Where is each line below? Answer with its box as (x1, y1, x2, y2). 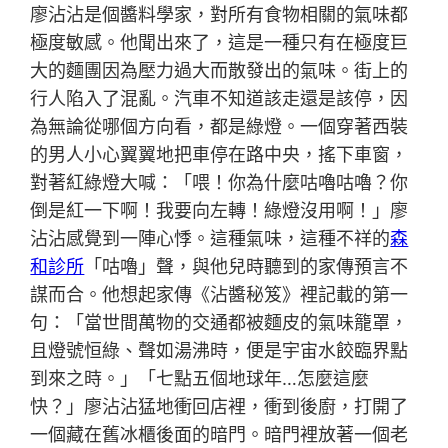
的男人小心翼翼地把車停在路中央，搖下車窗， (30, 143, 409, 165)
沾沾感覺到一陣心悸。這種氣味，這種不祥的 (30, 227, 391, 249)
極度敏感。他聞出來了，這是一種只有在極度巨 (30, 31, 409, 53)
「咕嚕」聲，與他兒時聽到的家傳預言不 (84, 255, 409, 277)
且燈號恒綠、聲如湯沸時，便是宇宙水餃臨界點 (30, 339, 409, 361)
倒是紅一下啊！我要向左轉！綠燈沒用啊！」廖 (30, 199, 409, 221)
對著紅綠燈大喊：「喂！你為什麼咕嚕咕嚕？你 (30, 171, 409, 193)
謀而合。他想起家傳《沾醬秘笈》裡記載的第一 (30, 283, 409, 305)
